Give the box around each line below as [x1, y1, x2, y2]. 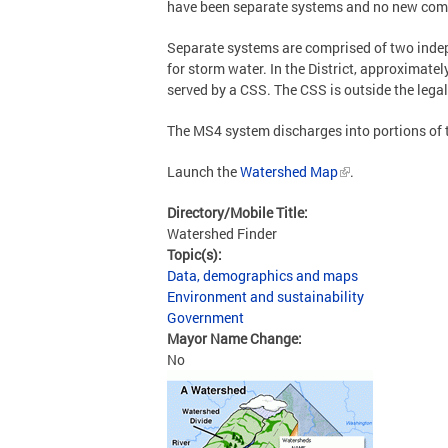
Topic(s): [167, 245, 225, 264]
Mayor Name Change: [167, 329, 305, 348]
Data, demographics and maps [167, 266, 358, 285]
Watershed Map [240, 162, 338, 181]
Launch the [167, 162, 240, 181]
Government [167, 308, 244, 327]
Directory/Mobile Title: [167, 203, 311, 222]
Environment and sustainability [167, 287, 364, 306]
